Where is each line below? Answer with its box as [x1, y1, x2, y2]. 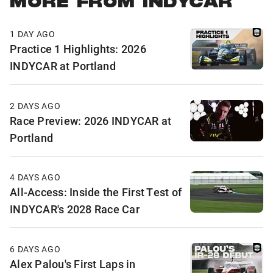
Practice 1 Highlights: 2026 [10, 41, 146, 57]
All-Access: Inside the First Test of [10, 185, 182, 200]
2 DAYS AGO [10, 99, 61, 112]
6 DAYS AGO [10, 243, 61, 255]
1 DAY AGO [10, 28, 55, 40]
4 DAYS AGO [10, 171, 61, 183]
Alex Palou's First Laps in [10, 256, 136, 271]
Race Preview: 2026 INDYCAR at [10, 113, 172, 128]
